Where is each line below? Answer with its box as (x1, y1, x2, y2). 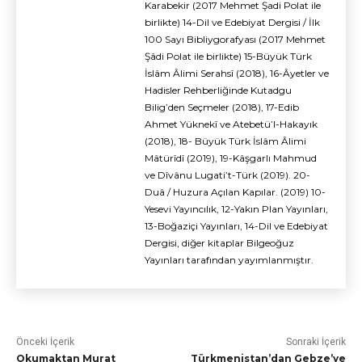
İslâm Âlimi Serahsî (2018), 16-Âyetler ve (145, 67, 329, 80)
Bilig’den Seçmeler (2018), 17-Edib (145, 101, 299, 114)
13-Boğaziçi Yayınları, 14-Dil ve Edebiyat (145, 220, 328, 233)
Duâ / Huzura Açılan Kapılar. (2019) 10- (145, 186, 326, 199)
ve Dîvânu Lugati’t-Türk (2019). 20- (145, 169, 310, 182)
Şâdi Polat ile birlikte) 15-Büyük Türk (145, 50, 312, 63)
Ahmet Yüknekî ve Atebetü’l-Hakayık (145, 118, 318, 131)
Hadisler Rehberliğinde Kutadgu (145, 84, 292, 97)
